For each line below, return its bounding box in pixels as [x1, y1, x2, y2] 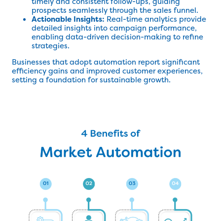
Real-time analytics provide [105, 14, 206, 24]
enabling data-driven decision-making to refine [32, 32, 203, 42]
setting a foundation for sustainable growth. [12, 74, 171, 85]
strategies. [32, 40, 70, 51]
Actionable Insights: [32, 14, 105, 24]
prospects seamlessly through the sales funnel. [32, 5, 198, 15]
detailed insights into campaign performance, [32, 23, 197, 33]
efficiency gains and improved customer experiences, [12, 66, 203, 76]
